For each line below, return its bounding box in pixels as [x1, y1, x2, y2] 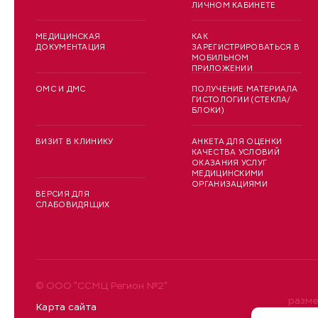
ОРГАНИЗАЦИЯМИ [192, 179, 268, 190]
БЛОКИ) [192, 105, 224, 116]
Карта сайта [35, 300, 97, 314]
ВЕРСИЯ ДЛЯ [35, 189, 89, 200]
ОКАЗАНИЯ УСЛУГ [192, 158, 268, 169]
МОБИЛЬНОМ [192, 53, 249, 64]
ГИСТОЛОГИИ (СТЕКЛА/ [192, 94, 291, 106]
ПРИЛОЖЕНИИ [192, 63, 253, 75]
